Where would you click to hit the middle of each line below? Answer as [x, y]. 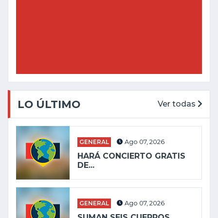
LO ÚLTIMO [49, 104]
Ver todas [178, 104]
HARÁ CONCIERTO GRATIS [131, 156]
